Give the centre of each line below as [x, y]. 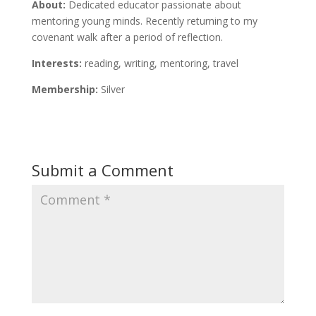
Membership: [65, 89]
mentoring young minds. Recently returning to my [144, 21]
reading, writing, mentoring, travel [160, 63]
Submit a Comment [102, 170]
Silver [111, 89]
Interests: [56, 63]
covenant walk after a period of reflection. [127, 37]
